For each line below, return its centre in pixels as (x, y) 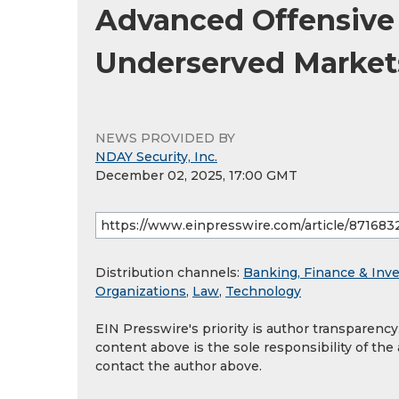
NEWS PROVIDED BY (165, 138)
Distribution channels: (169, 273)
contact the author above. (179, 366)
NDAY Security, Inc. (156, 157)
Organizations (141, 292)
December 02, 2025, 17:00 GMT (196, 176)
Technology (263, 292)
